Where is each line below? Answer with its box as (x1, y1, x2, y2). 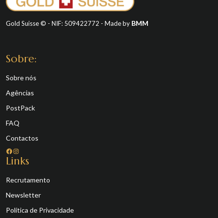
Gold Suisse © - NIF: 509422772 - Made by (6, 19, 131, 28)
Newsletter (6, 191, 41, 200)
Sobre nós (6, 73, 36, 82)
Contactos (6, 134, 38, 143)
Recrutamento (6, 176, 50, 184)
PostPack (6, 104, 35, 112)
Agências (6, 89, 34, 97)
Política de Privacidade (6, 206, 74, 215)
